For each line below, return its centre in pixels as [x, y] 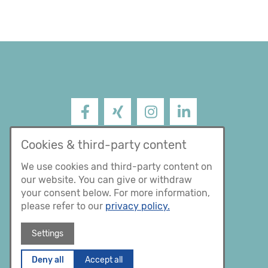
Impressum [134, 135]
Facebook [88, 125]
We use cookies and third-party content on [117, 167]
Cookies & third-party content [104, 145]
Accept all [104, 260]
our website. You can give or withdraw [106, 180]
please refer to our [63, 206]
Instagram [154, 125]
